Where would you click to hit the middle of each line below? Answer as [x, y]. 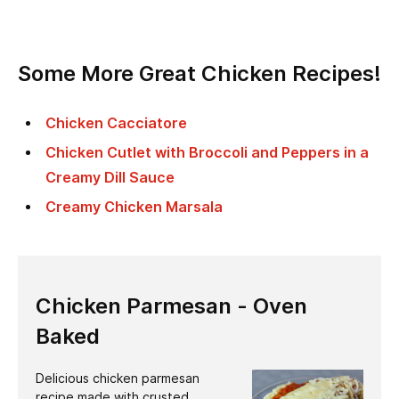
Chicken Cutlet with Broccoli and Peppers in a [207, 152]
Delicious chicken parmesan [118, 378]
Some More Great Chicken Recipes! [199, 73]
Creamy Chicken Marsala [134, 207]
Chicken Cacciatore [116, 123]
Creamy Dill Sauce [110, 177]
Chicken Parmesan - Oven [171, 305]
